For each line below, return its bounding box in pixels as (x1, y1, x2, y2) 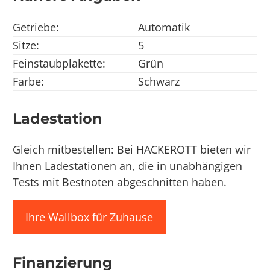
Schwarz (138, 74, 180, 89)
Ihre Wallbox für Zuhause (25, 210, 154, 225)
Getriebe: (13, 19, 60, 34)
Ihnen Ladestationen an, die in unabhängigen (13, 159, 243, 174)
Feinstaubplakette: (13, 55, 106, 71)
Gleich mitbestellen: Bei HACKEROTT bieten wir (13, 142, 251, 157)
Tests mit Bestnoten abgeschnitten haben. (13, 175, 227, 190)
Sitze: (13, 37, 40, 52)
